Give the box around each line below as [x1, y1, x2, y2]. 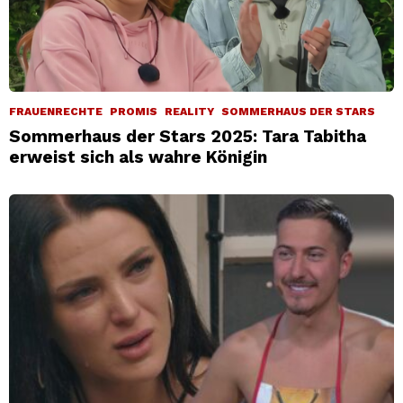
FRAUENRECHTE [9, 105, 103, 119]
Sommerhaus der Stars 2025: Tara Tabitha [9, 126, 366, 148]
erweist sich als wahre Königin [9, 147, 267, 168]
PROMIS [110, 105, 157, 119]
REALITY [165, 105, 214, 119]
